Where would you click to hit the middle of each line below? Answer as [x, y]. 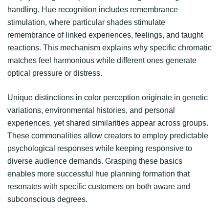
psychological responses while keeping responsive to [100, 148]
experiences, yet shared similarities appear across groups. [108, 123]
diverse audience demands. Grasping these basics [95, 161]
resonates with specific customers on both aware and [99, 186]
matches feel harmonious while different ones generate [102, 60]
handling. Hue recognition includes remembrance [93, 9]
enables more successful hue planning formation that [99, 174]
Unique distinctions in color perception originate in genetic [108, 97]
